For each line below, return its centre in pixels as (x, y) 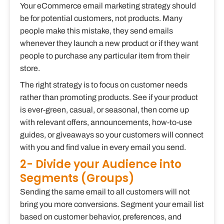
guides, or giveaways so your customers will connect (112, 135)
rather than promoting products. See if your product (109, 97)
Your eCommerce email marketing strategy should (108, 6)
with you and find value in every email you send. (103, 147)
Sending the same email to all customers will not (105, 192)
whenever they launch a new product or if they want (109, 43)
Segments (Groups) (77, 178)
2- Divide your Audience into (101, 164)
